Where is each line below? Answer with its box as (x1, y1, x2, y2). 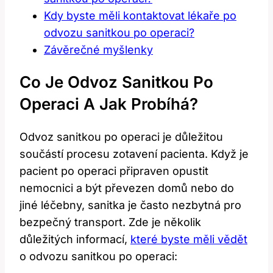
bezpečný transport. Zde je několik (19, 215, 201, 229)
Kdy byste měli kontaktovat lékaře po (44, 9, 236, 22)
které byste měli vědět (130, 232, 247, 246)
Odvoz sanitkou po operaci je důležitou (19, 130, 223, 143)
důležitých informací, (19, 232, 130, 246)
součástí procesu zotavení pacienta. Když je (19, 147, 249, 160)
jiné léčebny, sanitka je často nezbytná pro (19, 198, 241, 211)
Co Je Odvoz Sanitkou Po (19, 73, 213, 92)
